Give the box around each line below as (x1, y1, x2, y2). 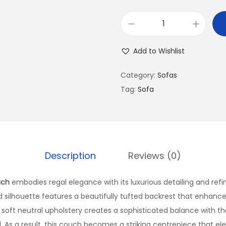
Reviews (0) (128, 149, 181, 162)
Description (45, 149, 96, 162)
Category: (121, 70, 157, 80)
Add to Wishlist (133, 46, 185, 56)
